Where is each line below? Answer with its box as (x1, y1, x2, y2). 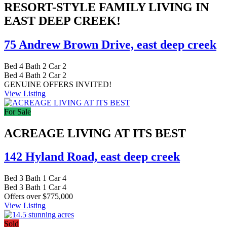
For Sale (4, 107, 31, 116)
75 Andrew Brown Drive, (4, 37, 137, 51)
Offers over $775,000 (4, 192, 73, 201)
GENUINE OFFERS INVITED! (4, 80, 111, 89)
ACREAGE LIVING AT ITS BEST (4, 126, 186, 140)
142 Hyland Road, (4, 150, 100, 164)
